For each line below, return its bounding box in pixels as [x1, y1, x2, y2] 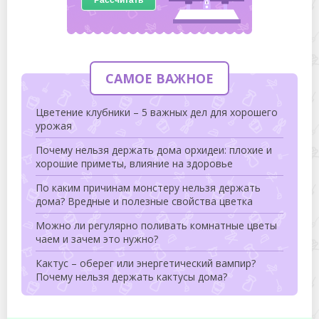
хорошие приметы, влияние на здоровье [36, 156, 233, 170]
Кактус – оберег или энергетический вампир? [36, 256, 256, 270]
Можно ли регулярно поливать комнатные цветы [36, 218, 277, 232]
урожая [36, 118, 72, 132]
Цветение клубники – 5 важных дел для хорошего [36, 105, 278, 119]
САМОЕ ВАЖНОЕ [105, 69, 214, 87]
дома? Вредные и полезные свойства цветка [36, 194, 253, 208]
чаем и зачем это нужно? [36, 231, 158, 246]
